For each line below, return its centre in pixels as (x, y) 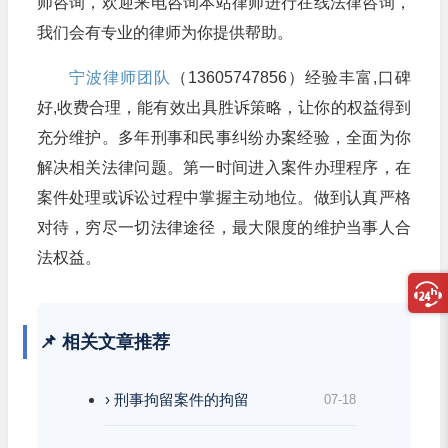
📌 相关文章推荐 (104, 341)
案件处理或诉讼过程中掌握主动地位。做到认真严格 (223, 197)
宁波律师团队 (119, 77)
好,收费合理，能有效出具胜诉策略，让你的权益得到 (223, 107)
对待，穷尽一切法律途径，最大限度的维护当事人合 (223, 227)
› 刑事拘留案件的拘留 (176, 399)
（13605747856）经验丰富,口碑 (290, 77)
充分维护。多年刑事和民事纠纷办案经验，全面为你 (223, 137)
